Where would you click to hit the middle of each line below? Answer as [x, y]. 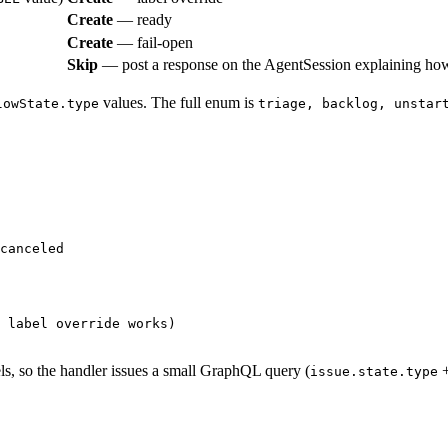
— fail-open [153, 43]
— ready [142, 20]
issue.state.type [374, 372]
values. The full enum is [178, 103]
